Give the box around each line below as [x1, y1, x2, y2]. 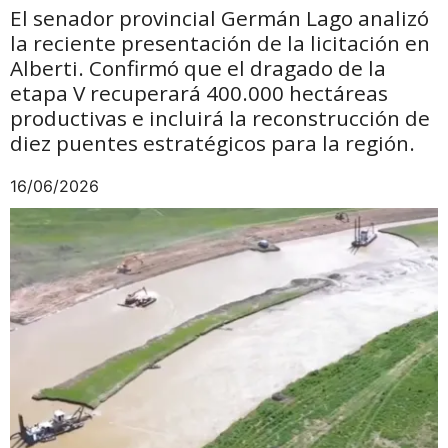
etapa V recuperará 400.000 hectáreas [10, 78, 388, 107]
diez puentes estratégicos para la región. [10, 128, 415, 157]
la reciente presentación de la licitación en [10, 28, 430, 57]
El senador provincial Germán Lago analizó [10, 3, 429, 32]
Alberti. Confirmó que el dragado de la [10, 53, 386, 82]
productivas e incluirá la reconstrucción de [10, 103, 430, 132]
